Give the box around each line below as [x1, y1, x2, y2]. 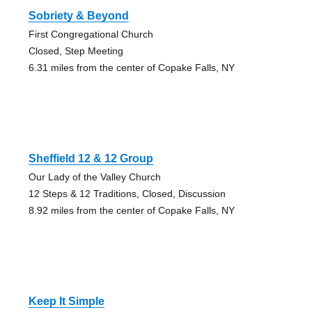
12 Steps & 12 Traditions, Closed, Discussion [28, 188, 226, 200]
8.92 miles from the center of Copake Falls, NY [28, 205, 235, 217]
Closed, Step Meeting [28, 45, 123, 57]
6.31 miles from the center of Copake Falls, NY [28, 62, 235, 74]
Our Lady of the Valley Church [28, 171, 161, 183]
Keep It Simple [28, 295, 104, 308]
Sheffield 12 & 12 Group [28, 153, 153, 165]
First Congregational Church [28, 29, 153, 40]
